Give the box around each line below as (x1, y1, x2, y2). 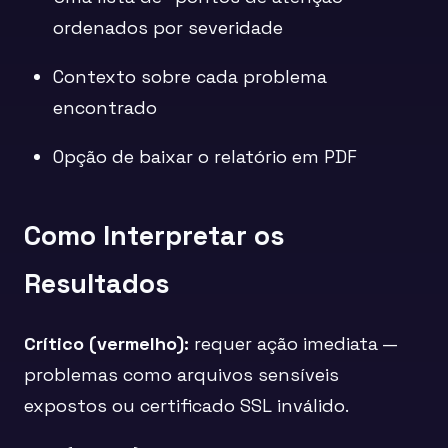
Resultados (24, 266, 169, 301)
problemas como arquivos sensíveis (24, 363, 339, 387)
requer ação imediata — (189, 332, 397, 356)
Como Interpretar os (24, 218, 284, 253)
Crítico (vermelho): (24, 332, 189, 356)
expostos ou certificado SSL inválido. (24, 394, 349, 418)
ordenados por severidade (53, 15, 284, 39)
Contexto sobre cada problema (53, 64, 328, 88)
